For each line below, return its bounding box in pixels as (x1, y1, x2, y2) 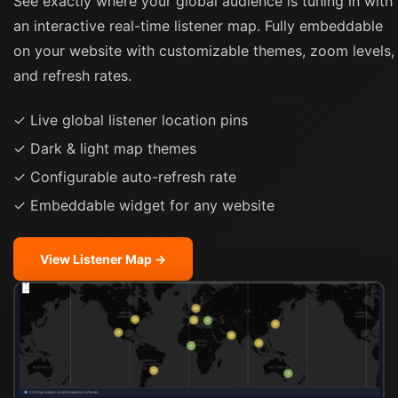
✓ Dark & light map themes (13, 139, 196, 157)
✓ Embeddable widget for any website (13, 195, 275, 214)
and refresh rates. (13, 66, 131, 84)
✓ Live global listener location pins (13, 110, 248, 129)
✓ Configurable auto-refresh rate (13, 167, 236, 186)
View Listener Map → (40, 251, 166, 267)
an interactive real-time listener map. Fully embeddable (13, 16, 383, 35)
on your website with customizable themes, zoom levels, (13, 41, 394, 60)
